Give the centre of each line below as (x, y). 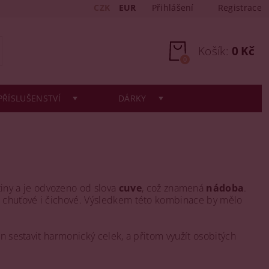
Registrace (240, 8)
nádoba (225, 188)
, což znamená (174, 188)
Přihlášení (173, 8)
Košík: (213, 51)
